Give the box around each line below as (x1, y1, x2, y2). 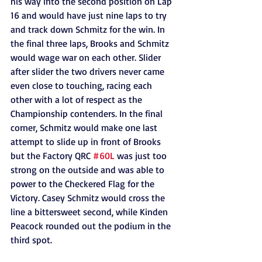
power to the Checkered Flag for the (11, 178, 157, 189)
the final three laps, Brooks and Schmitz (11, 37, 171, 49)
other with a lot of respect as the (11, 94, 144, 105)
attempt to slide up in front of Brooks (11, 136, 163, 147)
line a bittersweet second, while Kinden (11, 206, 170, 218)
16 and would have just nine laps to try (11, 9, 169, 21)
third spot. (11, 234, 54, 246)
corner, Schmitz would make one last (11, 122, 160, 133)
